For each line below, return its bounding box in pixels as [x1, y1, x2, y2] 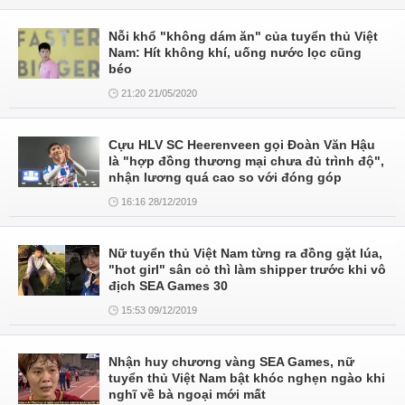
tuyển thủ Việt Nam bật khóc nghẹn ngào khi [108, 371, 385, 385]
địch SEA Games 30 [108, 278, 228, 293]
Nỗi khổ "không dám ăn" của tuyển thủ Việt [108, 29, 378, 43]
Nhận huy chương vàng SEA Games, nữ [108, 354, 354, 369]
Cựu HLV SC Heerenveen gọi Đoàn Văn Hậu [108, 137, 375, 152]
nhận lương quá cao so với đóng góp [108, 170, 342, 184]
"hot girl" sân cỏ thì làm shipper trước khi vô [108, 262, 386, 277]
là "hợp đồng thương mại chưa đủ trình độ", [108, 154, 384, 168]
